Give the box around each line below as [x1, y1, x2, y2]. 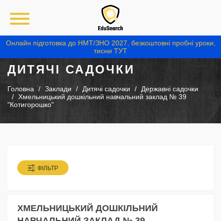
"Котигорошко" [7, 101, 54, 109]
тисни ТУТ [94, 47, 127, 55]
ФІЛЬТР [37, 165, 58, 172]
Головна [7, 85, 34, 93]
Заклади [45, 85, 72, 93]
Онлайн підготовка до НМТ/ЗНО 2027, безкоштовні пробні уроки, [5, 39, 216, 47]
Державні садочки [141, 85, 198, 93]
